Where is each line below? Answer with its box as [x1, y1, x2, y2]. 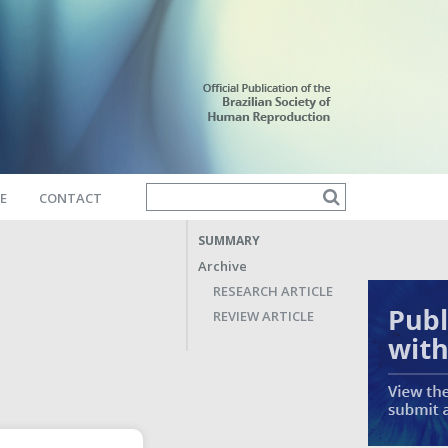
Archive [198, 256, 247, 275]
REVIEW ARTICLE [213, 306, 314, 325]
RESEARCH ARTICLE [213, 281, 333, 300]
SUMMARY [198, 231, 260, 249]
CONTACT [39, 189, 102, 207]
